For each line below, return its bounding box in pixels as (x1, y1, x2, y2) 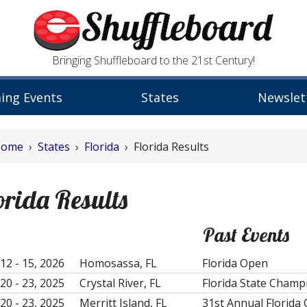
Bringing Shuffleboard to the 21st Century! (52, 53, 255, 68)
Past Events (203, 223, 289, 247)
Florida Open (202, 256, 268, 271)
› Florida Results (119, 139, 209, 154)
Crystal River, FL (79, 275, 161, 291)
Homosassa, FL (79, 256, 157, 271)
